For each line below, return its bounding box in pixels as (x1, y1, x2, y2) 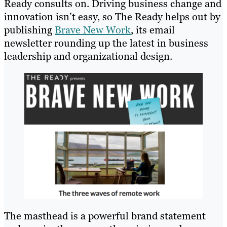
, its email (131, 23, 175, 37)
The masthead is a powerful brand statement (4, 209, 206, 223)
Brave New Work (55, 23, 131, 37)
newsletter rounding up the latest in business (4, 36, 208, 50)
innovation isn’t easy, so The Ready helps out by (4, 10, 220, 24)
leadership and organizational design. (4, 50, 172, 63)
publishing (4, 23, 55, 37)
